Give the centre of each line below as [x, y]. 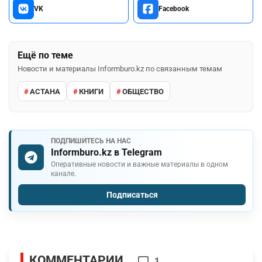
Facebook [174, 9]
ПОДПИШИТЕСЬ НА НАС [91, 141]
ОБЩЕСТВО [143, 91]
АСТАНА [45, 91]
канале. [63, 174]
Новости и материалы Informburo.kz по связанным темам [120, 69]
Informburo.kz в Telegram [106, 153]
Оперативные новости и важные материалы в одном [139, 165]
